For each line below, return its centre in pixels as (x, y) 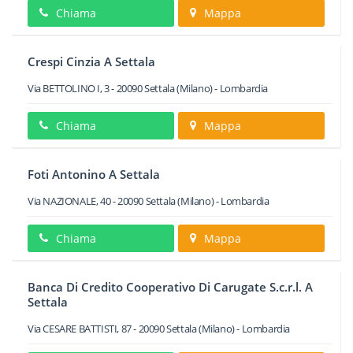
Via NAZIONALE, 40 (69, 201)
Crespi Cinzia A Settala (91, 61)
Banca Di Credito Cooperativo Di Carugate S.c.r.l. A (170, 287)
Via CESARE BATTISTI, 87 (80, 329)
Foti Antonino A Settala (94, 174)
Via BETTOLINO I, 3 (69, 88)
